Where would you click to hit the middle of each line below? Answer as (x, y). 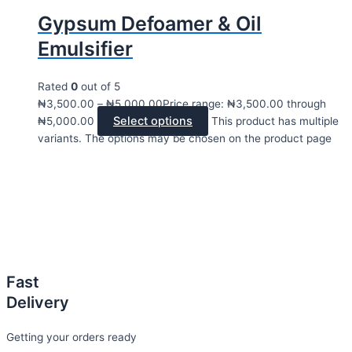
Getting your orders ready (71, 337)
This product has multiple (275, 121)
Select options (153, 121)
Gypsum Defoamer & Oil (150, 24)
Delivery (38, 303)
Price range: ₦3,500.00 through (244, 104)
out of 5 (99, 87)
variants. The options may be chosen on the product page (185, 139)
